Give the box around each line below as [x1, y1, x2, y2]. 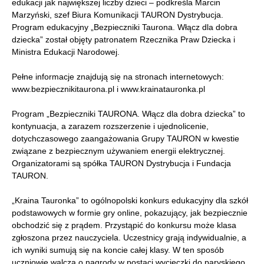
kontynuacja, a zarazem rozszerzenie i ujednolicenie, [12, 121, 209, 131]
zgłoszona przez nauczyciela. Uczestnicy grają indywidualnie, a [12, 233, 246, 243]
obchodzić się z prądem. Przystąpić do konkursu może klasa [12, 220, 236, 230]
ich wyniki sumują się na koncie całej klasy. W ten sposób [12, 245, 224, 255]
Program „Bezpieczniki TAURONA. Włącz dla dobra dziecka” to [12, 109, 245, 119]
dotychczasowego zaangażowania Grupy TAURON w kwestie [12, 134, 239, 144]
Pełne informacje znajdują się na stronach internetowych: [12, 72, 224, 82]
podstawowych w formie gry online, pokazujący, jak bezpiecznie [12, 208, 247, 218]
